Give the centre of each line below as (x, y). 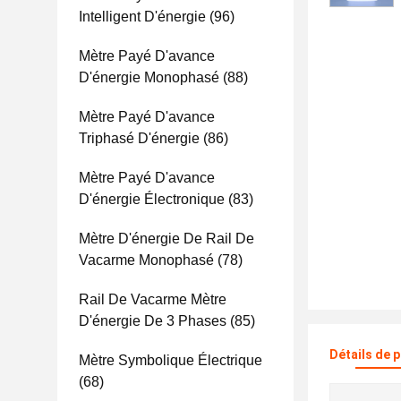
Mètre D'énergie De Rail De (166, 239)
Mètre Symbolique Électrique (171, 360)
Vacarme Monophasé (146, 260)
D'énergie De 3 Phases (153, 321)
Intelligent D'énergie (142, 17)
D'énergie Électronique (152, 199)
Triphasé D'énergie (139, 138)
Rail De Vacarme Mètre (153, 299)
